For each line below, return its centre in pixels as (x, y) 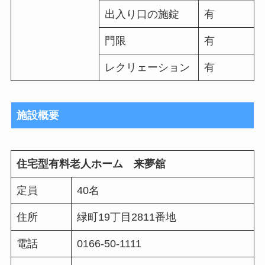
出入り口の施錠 (142, 14)
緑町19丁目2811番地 (126, 217)
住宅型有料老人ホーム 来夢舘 (91, 164)
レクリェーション (147, 67)
